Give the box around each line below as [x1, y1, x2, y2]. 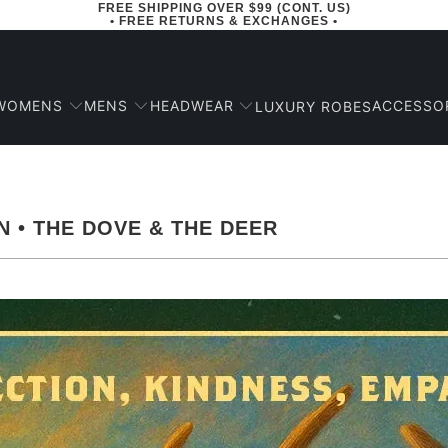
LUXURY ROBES [254, 97, 372, 115]
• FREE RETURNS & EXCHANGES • [110, 14, 338, 28]
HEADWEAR [149, 97, 234, 115]
